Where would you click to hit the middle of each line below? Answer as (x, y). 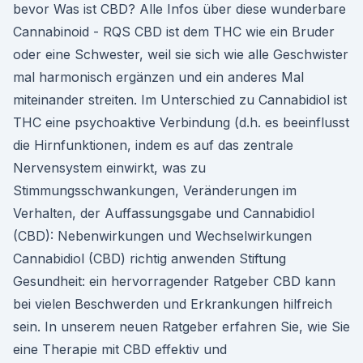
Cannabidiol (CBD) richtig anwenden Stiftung (149, 258)
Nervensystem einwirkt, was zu (109, 168)
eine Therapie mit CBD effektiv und (120, 349)
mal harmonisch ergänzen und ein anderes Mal (158, 77)
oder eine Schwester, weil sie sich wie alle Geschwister (181, 54)
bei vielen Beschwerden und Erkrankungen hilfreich (173, 304)
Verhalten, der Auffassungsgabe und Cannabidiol (164, 213)
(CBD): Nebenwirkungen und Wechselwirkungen (162, 236)
